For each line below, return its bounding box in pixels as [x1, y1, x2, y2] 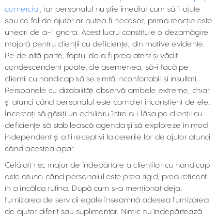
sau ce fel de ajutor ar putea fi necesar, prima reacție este [5, 17, 212, 25]
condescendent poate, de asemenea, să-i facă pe [5, 63, 189, 72]
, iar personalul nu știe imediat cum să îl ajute [40, 5, 201, 14]
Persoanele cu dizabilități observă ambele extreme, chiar [5, 87, 210, 95]
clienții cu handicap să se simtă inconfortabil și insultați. [5, 75, 198, 83]
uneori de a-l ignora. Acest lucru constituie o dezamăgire [5, 29, 209, 37]
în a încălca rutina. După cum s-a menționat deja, [5, 185, 183, 193]
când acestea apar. [5, 145, 76, 153]
